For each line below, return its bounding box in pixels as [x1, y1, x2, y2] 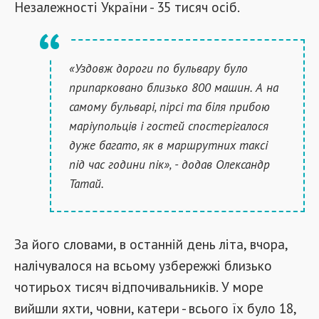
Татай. [69, 175, 104, 192]
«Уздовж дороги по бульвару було [69, 60, 248, 76]
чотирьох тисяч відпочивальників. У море [14, 278, 263, 296]
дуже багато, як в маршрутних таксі [69, 137, 268, 153]
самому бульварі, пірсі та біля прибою [69, 98, 270, 115]
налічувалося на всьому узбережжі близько [14, 256, 272, 274]
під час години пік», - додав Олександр [69, 156, 270, 172]
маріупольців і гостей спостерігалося [69, 117, 268, 134]
